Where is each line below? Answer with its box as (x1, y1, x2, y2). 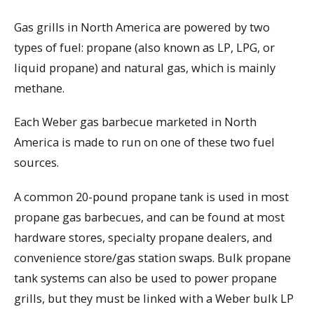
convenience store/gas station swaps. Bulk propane (14, 250, 291, 266)
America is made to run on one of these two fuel (14, 134, 275, 151)
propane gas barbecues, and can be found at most (14, 209, 285, 225)
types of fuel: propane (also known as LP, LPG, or (14, 39, 275, 55)
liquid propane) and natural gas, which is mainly (14, 59, 275, 76)
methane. (14, 79, 64, 96)
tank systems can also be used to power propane (14, 270, 277, 286)
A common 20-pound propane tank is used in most (14, 189, 289, 205)
